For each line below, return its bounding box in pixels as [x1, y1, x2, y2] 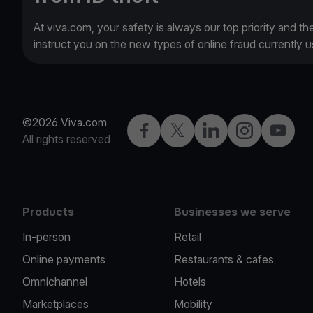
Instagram [235, 122, 284, 137]
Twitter [168, 122, 203, 137]
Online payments [22, 252, 105, 266]
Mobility [174, 296, 213, 311]
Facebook [135, 122, 184, 137]
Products [22, 204, 74, 219]
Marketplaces [22, 296, 89, 311]
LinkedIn [202, 122, 244, 137]
